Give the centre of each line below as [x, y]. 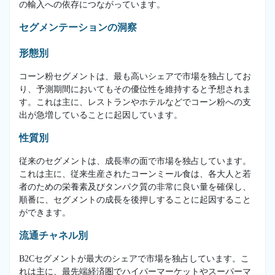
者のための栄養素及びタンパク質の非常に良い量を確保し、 [135, 187]
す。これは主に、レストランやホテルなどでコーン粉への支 [135, 102]
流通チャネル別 [53, 235]
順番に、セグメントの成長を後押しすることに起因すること [135, 199]
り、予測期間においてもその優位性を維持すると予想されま [135, 89]
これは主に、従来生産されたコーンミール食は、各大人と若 [135, 174]
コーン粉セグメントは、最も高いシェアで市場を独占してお [135, 76]
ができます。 [45, 212]
